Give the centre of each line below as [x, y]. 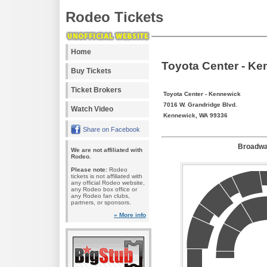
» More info [130, 215]
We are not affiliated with [107, 150]
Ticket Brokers [96, 90]
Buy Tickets [91, 71]
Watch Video [92, 109]
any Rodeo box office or [104, 189]
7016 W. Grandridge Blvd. [200, 104]
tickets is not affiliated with [107, 176]
